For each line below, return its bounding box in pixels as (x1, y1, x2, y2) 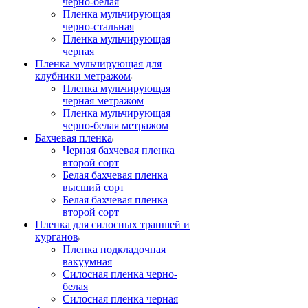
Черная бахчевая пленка (63, 144, 175, 156)
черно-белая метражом (63, 120, 168, 131)
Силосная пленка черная (63, 293, 178, 305)
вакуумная (63, 256, 112, 267)
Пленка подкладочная (63, 243, 166, 255)
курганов (35, 231, 78, 243)
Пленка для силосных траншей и (35, 219, 190, 230)
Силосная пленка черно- (63, 268, 177, 280)
